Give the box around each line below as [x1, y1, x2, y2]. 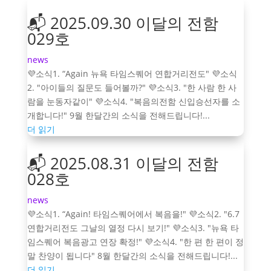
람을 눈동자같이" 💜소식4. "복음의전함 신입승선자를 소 [27, 95, 240, 107]
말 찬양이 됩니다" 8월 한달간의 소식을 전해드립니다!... [27, 249, 238, 261]
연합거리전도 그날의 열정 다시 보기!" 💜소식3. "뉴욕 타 [27, 221, 239, 233]
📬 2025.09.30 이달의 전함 [27, 11, 218, 34]
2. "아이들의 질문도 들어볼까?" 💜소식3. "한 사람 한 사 [27, 81, 237, 93]
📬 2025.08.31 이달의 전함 [27, 152, 218, 174]
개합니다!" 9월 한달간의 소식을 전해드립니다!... [27, 109, 210, 121]
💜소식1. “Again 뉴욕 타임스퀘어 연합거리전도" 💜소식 [27, 67, 237, 79]
